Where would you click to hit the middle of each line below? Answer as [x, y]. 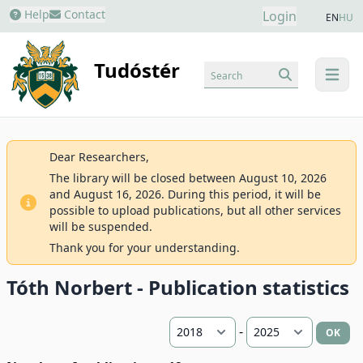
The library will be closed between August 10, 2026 [188, 178]
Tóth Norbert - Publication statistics [178, 287]
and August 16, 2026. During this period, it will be [185, 194]
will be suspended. [101, 226]
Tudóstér [137, 70]
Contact [83, 14]
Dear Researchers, [99, 157]
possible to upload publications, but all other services [195, 210]
